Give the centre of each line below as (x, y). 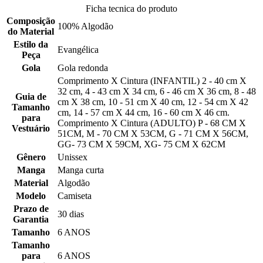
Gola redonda (83, 68)
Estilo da (31, 45)
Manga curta (81, 170)
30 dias (71, 214)
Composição (31, 21)
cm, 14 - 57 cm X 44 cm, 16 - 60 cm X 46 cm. (144, 113)
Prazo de (31, 209)
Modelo (31, 196)
